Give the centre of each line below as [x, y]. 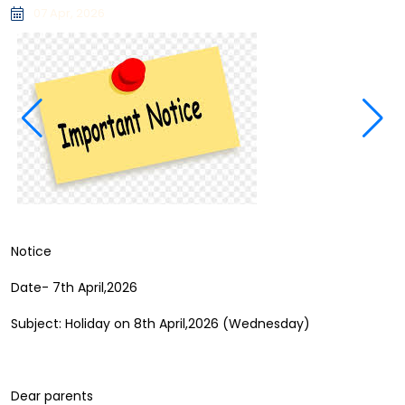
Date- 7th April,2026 [74, 287]
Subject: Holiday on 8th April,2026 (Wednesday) [160, 324]
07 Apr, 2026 [69, 13]
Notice [33, 251]
